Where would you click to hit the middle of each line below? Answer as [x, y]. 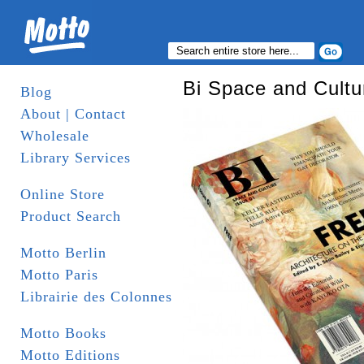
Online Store [63, 194]
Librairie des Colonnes [96, 297]
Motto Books [63, 333]
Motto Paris [59, 275]
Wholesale [55, 136]
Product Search [71, 216]
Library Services [76, 158]
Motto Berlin [63, 253]
